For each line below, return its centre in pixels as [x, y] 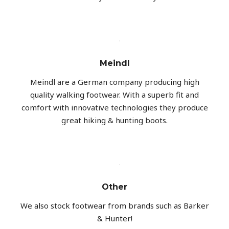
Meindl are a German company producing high [114, 82]
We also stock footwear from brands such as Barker [114, 206]
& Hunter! [114, 219]
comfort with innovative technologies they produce [114, 108]
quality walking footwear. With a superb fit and [114, 95]
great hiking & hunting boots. [114, 120]
